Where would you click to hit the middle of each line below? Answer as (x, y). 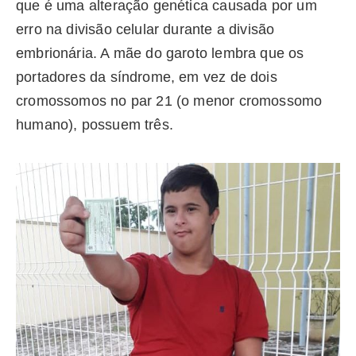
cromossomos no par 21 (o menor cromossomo (169, 101)
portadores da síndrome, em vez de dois (147, 77)
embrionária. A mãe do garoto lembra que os (160, 53)
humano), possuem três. (95, 124)
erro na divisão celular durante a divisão (145, 29)
